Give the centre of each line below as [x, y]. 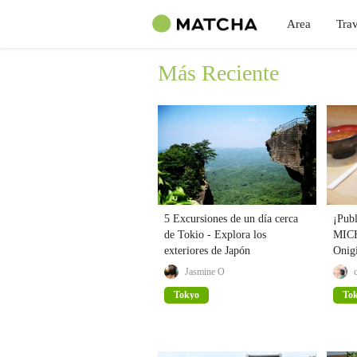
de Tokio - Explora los [215, 234]
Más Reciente [218, 73]
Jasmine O [205, 271]
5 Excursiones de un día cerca [231, 218]
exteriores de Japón [207, 250]
